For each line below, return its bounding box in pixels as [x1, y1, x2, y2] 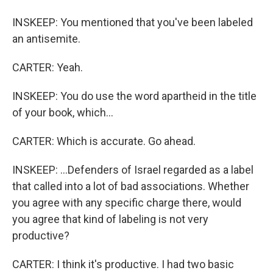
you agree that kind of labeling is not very [12, 213, 208, 225]
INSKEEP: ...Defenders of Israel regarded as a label [12, 163, 253, 176]
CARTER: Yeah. [12, 61, 83, 74]
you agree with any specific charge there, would [12, 196, 241, 209]
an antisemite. [12, 32, 80, 45]
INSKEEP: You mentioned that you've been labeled [12, 16, 253, 29]
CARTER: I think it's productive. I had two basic [12, 258, 234, 271]
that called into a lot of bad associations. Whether [12, 180, 249, 193]
